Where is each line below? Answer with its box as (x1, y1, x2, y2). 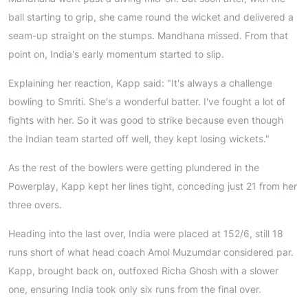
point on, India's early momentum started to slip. (8, 47, 224, 60)
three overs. (8, 198, 62, 210)
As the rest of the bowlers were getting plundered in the (8, 161, 259, 173)
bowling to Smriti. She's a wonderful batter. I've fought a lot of (8, 95, 285, 107)
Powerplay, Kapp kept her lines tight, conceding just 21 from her (8, 179, 297, 192)
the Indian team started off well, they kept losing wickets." (8, 132, 269, 144)
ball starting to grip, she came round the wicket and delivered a (8, 10, 294, 23)
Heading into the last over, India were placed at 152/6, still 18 (8, 227, 283, 239)
